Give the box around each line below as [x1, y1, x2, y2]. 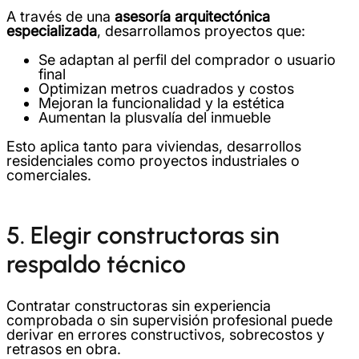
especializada [6, 22, 97, 40]
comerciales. [6, 167, 91, 184]
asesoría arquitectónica [115, 8, 270, 26]
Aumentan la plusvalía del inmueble [38, 109, 271, 127]
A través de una [6, 8, 115, 26]
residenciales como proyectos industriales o [6, 152, 300, 170]
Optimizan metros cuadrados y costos [38, 80, 294, 98]
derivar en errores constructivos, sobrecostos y [6, 326, 325, 343]
